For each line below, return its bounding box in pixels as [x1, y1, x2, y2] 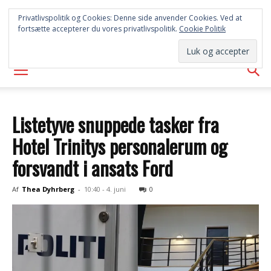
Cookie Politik [179, 24, 226, 34]
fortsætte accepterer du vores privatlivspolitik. [18, 24, 179, 34]
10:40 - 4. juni [84, 184, 126, 194]
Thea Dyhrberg [22, 184, 74, 194]
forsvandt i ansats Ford [12, 154, 173, 182]
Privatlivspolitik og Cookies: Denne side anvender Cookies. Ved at [18, 13, 242, 23]
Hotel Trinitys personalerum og [12, 132, 227, 160]
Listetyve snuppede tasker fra [12, 110, 219, 139]
